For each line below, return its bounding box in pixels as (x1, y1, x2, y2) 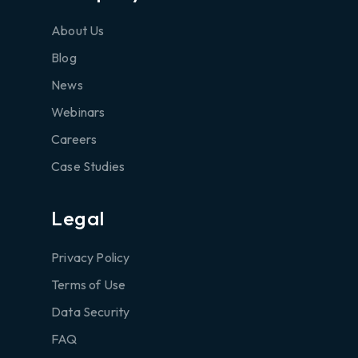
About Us (51, 22, 105, 38)
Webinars (51, 103, 105, 120)
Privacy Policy (51, 249, 130, 265)
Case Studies (51, 157, 125, 174)
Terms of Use (51, 276, 126, 292)
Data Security (51, 303, 130, 320)
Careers (51, 130, 97, 147)
